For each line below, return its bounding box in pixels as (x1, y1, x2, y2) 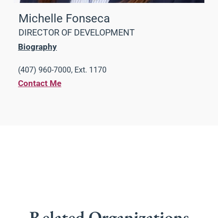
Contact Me (18, 78, 61, 89)
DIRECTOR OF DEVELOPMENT (18, 27, 135, 38)
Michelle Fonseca (18, 12, 110, 26)
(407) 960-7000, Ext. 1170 (18, 65, 107, 75)
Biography (18, 42, 57, 52)
